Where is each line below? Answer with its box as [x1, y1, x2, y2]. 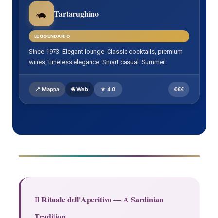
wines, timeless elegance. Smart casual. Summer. [29, 58, 166, 66]
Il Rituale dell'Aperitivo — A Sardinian [34, 194, 163, 205]
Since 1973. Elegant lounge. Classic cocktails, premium [29, 48, 183, 55]
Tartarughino [54, 8, 99, 19]
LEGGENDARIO [34, 34, 70, 39]
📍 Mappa [35, 86, 59, 93]
